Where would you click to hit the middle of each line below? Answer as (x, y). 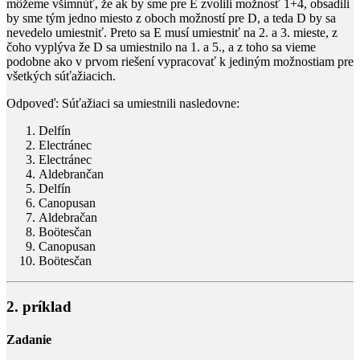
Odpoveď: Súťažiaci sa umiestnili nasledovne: (123, 103)
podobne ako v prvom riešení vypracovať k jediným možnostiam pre (180, 61)
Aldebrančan (71, 174)
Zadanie (29, 339)
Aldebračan (68, 217)
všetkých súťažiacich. (61, 76)
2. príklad (39, 306)
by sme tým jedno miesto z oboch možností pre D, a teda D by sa (171, 18)
